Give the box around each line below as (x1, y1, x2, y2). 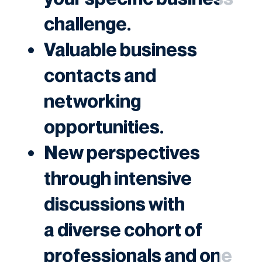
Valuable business (43, 37, 197, 60)
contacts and (43, 63, 156, 86)
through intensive (43, 166, 192, 189)
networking (43, 89, 141, 112)
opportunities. (43, 115, 164, 137)
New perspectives (43, 140, 200, 163)
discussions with (43, 192, 185, 215)
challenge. (43, 12, 131, 35)
